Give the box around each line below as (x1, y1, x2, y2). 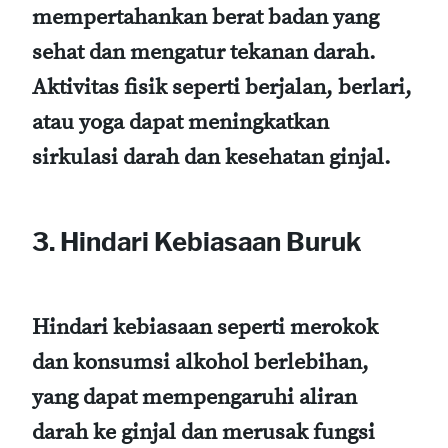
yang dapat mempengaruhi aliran (32, 383, 357, 411)
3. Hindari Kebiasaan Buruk (32, 226, 362, 258)
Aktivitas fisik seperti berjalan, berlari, (32, 73, 412, 101)
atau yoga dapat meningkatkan (32, 108, 329, 136)
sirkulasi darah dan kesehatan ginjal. (32, 143, 391, 171)
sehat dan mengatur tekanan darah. (32, 38, 376, 66)
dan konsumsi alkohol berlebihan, (32, 348, 369, 376)
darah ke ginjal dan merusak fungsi (32, 418, 375, 446)
